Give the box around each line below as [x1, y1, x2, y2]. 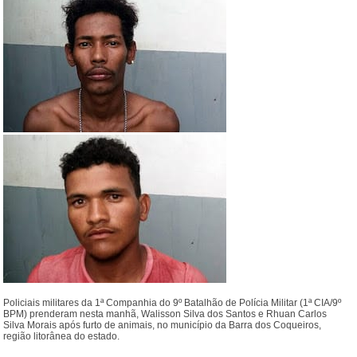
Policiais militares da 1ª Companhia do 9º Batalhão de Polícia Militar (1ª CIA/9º [3, 297, 342, 309]
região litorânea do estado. [3, 331, 120, 343]
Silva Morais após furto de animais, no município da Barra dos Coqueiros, [3, 320, 322, 331]
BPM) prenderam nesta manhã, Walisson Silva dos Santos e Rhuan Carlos [3, 308, 328, 320]
